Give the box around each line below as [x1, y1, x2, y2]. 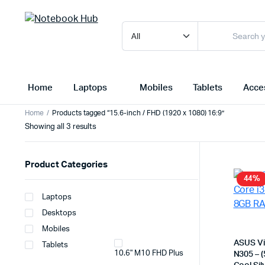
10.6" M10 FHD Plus [114, 250, 183, 257]
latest [96, 145, 117, 153]
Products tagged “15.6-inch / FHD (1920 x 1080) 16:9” [51, 109, 225, 117]
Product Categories [25, 160, 108, 169]
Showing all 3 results [25, 123, 97, 131]
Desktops [42, 209, 76, 217]
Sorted [96, 122, 121, 130]
